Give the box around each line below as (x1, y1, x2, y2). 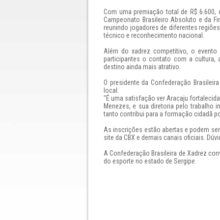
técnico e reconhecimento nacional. (104, 31, 204, 39)
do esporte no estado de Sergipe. (104, 157, 196, 165)
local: (104, 86, 119, 94)
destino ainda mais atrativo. (104, 63, 181, 71)
